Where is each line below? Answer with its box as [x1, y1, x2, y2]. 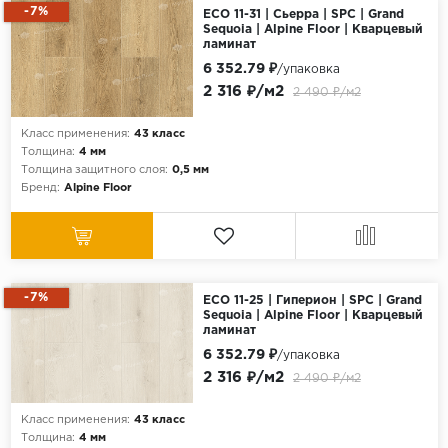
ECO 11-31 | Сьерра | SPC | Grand [202, 9, 404, 21]
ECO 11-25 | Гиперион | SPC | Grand [202, 295, 422, 307]
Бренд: [20, 183, 60, 194]
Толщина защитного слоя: [20, 165, 168, 176]
